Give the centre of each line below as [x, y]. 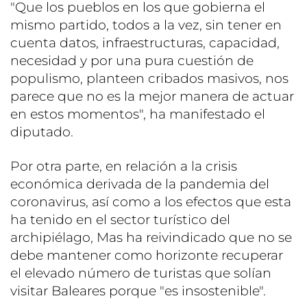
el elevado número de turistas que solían [141, 273]
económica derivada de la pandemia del [140, 184]
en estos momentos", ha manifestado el [138, 114]
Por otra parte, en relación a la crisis [124, 166]
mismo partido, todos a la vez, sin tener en [146, 25]
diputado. [42, 132]
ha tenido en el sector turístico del [120, 219]
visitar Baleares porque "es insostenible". [138, 291]
